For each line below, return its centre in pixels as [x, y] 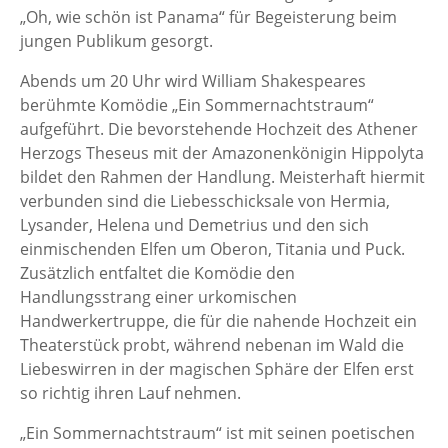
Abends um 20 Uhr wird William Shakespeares [193, 81]
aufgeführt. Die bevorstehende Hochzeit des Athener [219, 129]
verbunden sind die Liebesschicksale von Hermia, [205, 201]
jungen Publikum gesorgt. [116, 41]
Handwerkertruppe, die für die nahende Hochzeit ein [218, 321]
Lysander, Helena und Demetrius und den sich [194, 225]
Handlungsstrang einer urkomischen [158, 297]
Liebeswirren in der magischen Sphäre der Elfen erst [217, 369]
